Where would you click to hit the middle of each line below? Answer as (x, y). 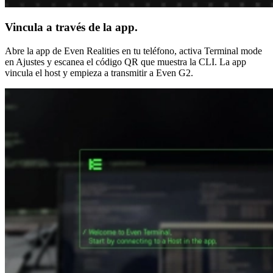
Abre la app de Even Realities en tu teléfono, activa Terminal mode (133, 51)
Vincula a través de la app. (71, 27)
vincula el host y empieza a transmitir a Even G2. (99, 73)
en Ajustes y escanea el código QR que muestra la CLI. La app (126, 62)
